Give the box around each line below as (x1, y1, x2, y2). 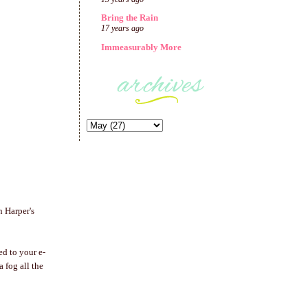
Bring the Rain (101, 12, 158, 23)
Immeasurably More (101, 41, 181, 52)
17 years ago (101, 24, 144, 34)
